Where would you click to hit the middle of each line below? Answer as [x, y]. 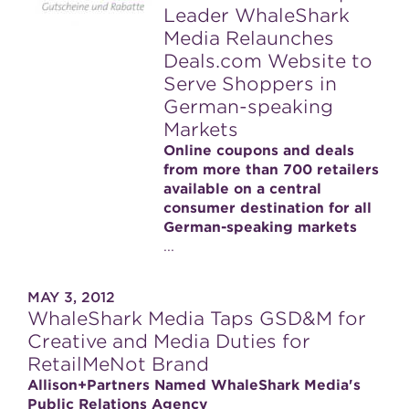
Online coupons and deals [259, 151]
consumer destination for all [267, 208]
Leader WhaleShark [257, 16]
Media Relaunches [249, 38]
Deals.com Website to [268, 61]
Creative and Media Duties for [169, 341]
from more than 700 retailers [271, 170]
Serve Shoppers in [250, 84]
